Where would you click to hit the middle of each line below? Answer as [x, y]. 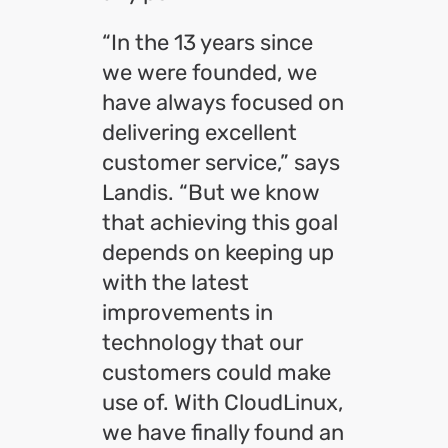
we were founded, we [209, 72]
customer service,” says [221, 162]
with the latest [175, 282]
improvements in [187, 312]
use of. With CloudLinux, [222, 402]
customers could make [216, 372]
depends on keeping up [218, 252]
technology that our [202, 342]
